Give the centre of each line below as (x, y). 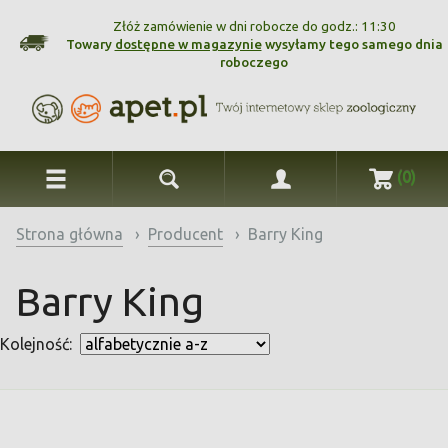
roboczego (254, 62)
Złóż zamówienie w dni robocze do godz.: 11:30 (254, 26)
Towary (90, 44)
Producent (185, 234)
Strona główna (69, 234)
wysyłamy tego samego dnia (352, 44)
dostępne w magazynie (188, 44)
